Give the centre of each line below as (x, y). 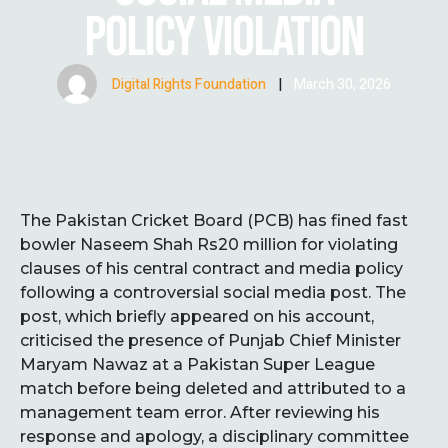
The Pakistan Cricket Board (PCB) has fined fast (214, 220)
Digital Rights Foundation (189, 84)
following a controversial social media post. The (213, 292)
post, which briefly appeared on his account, (197, 316)
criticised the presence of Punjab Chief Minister (210, 340)
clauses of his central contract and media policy (211, 268)
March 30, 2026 (342, 84)
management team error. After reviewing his (200, 412)
